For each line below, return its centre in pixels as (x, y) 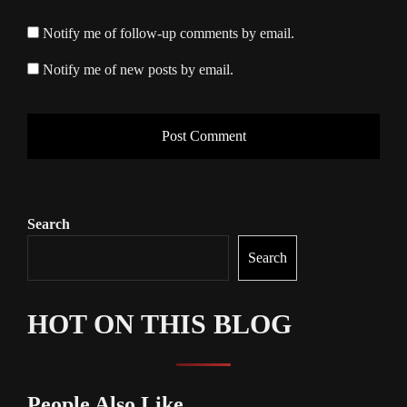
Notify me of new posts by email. (138, 70)
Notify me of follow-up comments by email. (169, 34)
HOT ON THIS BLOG (159, 324)
